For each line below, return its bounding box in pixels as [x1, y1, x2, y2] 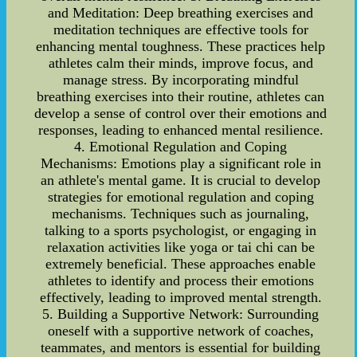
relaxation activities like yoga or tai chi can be [46, 238, 315, 255]
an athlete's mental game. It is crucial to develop [41, 171, 321, 188]
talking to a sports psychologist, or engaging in [45, 222, 317, 238]
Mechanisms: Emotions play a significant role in [40, 155, 321, 171]
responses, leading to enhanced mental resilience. [37, 121, 324, 138]
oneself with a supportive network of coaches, [47, 322, 314, 339]
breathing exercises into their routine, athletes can [37, 88, 325, 104]
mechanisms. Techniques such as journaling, [52, 205, 310, 222]
